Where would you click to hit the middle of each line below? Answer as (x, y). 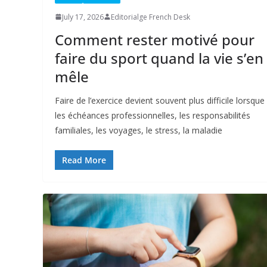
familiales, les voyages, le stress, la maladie (139, 130)
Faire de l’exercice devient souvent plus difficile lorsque (160, 100)
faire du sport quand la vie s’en (159, 58)
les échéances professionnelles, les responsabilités (153, 115)
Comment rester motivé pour (155, 39)
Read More (84, 160)
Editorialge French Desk (150, 17)
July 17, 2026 (83, 17)
